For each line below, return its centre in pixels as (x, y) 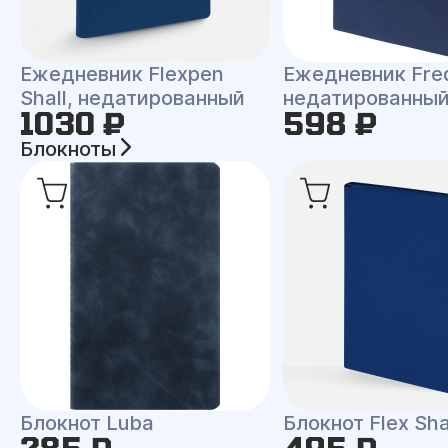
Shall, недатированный (132, 98)
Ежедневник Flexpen (122, 74)
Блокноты (70, 149)
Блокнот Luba (87, 423)
